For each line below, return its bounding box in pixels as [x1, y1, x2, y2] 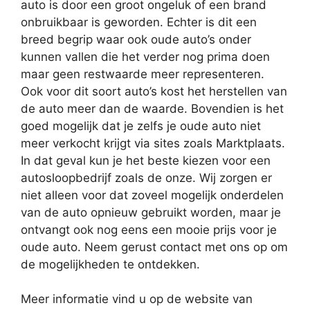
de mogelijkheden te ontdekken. [21, 257, 200, 271]
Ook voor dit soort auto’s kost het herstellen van [21, 84, 287, 98]
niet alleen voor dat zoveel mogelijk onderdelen [21, 188, 284, 202]
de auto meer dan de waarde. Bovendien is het [21, 101, 284, 116]
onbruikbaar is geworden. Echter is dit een [21, 15, 257, 29]
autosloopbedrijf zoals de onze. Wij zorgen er [21, 170, 272, 185]
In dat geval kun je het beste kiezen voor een [21, 153, 271, 167]
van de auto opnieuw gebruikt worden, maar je [21, 205, 281, 219]
